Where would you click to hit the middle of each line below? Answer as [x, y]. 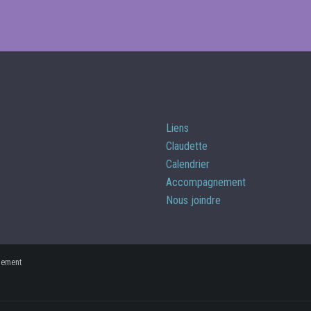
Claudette [187, 146]
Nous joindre [193, 201]
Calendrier [188, 165]
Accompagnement [206, 183]
